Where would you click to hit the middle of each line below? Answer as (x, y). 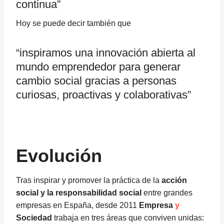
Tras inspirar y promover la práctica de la (89, 180)
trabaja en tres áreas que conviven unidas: (128, 218)
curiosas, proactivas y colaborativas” (103, 95)
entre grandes (167, 193)
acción (174, 180)
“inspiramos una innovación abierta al (106, 53)
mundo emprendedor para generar (98, 67)
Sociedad (34, 218)
